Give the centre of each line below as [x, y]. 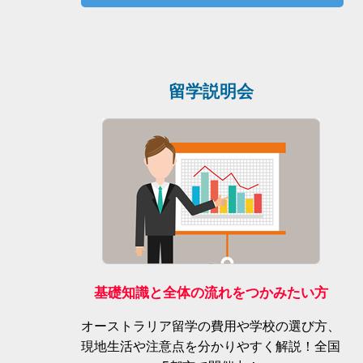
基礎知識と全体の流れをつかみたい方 [211, 292]
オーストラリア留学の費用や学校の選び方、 [211, 326]
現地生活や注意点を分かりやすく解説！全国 [211, 346]
